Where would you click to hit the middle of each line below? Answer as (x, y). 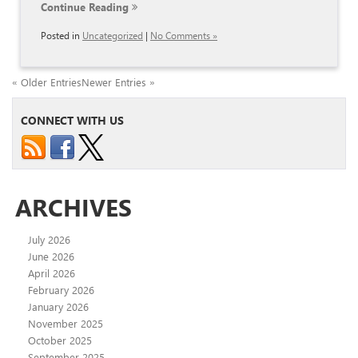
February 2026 (61, 290)
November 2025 (66, 324)
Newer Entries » (118, 82)
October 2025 (60, 340)
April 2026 (52, 273)
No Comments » (184, 36)
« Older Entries (47, 82)
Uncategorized (113, 36)
